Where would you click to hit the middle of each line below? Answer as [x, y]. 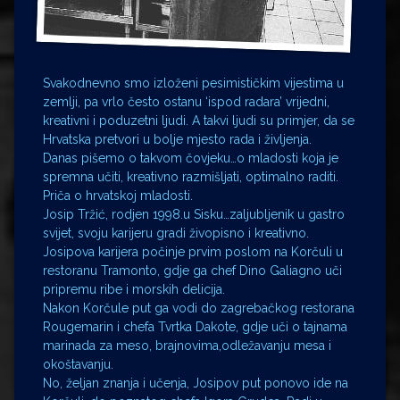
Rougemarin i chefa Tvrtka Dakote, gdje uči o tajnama [195, 327]
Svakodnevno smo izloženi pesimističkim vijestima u [193, 83]
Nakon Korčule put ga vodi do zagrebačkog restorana [199, 308]
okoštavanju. [78, 365]
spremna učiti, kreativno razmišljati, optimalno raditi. [191, 177]
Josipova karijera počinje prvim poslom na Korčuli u [193, 252]
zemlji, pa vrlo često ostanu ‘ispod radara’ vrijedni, [186, 102]
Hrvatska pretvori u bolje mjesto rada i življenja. [177, 140]
